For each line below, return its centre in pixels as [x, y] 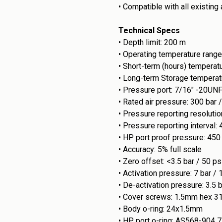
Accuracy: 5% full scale [162, 149]
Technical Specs [149, 30]
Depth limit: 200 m [154, 42]
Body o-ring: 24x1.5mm [163, 209]
